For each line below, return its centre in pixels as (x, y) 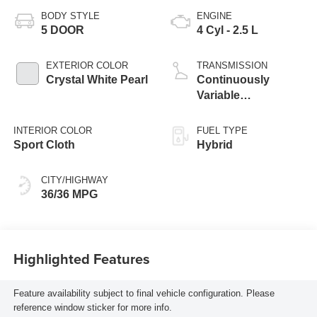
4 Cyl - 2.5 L (227, 30)
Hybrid (215, 144)
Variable (218, 95)
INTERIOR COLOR (52, 130)
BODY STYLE (70, 16)
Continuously (233, 79)
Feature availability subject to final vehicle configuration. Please (144, 293)
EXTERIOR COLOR (87, 65)
